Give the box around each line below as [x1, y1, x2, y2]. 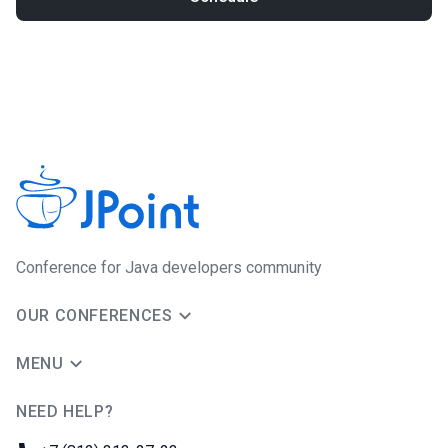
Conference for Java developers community [16, 258, 322, 277]
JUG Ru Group [16, 418, 112, 437]
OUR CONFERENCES [16, 306, 173, 325]
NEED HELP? [16, 402, 114, 421]
